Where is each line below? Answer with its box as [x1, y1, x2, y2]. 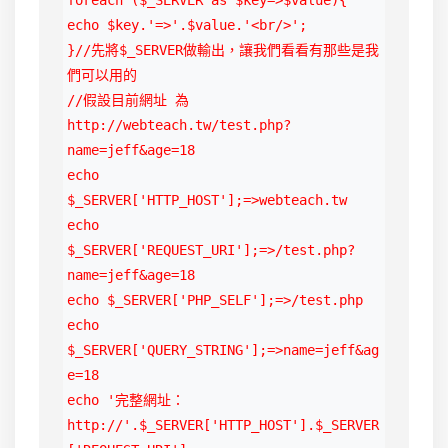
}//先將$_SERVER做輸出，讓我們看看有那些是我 [67, 42, 379, 59]
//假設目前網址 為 [67, 92, 189, 109]
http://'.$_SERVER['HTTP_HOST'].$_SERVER [67, 417, 379, 434]
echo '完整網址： [67, 392, 185, 409]
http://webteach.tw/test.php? [67, 117, 291, 134]
